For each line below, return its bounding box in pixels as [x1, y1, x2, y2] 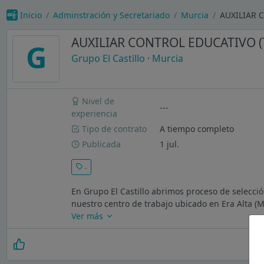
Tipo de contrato [80, 123, 147, 134]
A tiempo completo [160, 123, 235, 134]
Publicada [80, 138, 121, 150]
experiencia [71, 108, 118, 120]
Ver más [71, 210, 106, 222]
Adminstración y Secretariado [52, 9, 170, 21]
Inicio [19, 9, 42, 21]
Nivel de [80, 95, 115, 107]
